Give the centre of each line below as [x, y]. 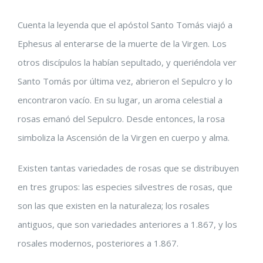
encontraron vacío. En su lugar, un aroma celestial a [120, 100]
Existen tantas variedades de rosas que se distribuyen [128, 168]
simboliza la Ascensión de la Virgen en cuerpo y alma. [124, 137]
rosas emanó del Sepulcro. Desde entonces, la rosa [121, 119]
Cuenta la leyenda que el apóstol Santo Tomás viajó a [125, 25]
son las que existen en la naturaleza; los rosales [114, 205]
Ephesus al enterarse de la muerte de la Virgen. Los [122, 43]
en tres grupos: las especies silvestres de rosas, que [125, 187]
